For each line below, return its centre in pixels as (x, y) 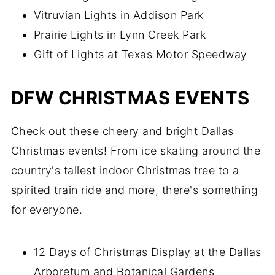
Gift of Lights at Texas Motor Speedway (140, 54)
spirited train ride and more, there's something (134, 190)
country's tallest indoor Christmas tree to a (125, 170)
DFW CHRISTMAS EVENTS (130, 98)
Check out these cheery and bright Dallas (122, 131)
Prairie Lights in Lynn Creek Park (120, 35)
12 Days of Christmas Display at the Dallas (147, 252)
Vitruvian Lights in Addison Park (118, 15)
